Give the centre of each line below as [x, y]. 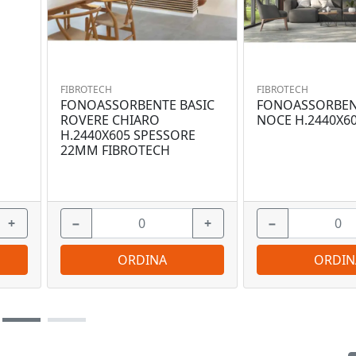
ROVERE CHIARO [110, 120]
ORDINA [142, 260]
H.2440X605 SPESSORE [128, 135]
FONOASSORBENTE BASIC [137, 105]
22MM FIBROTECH [115, 151]
